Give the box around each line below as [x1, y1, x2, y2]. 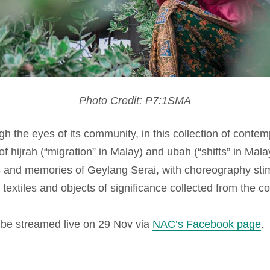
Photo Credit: [78, 94, 145, 107]
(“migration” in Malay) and [37, 145, 167, 158]
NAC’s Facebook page [152, 218, 261, 230]
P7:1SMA [145, 94, 191, 107]
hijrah [10, 145, 37, 158]
